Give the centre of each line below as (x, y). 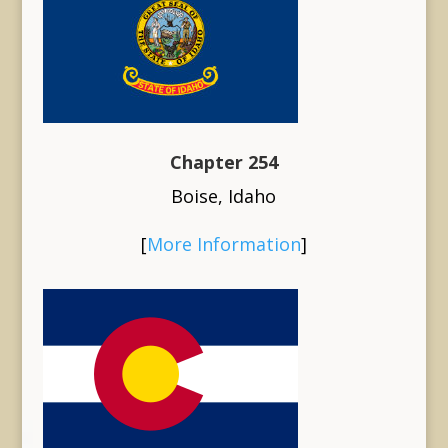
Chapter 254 (223, 161)
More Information (223, 243)
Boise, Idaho (224, 195)
